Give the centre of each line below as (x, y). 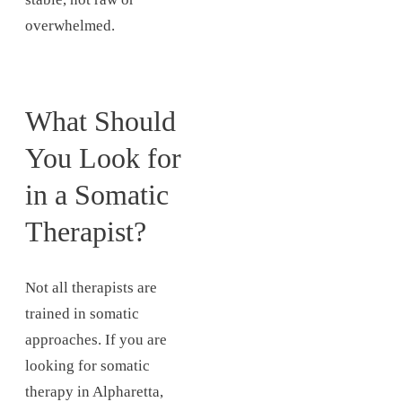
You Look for (103, 157)
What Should (100, 121)
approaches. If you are (96, 340)
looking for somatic (87, 366)
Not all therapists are (91, 288)
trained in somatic (82, 314)
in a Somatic (97, 194)
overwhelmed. (70, 25)
